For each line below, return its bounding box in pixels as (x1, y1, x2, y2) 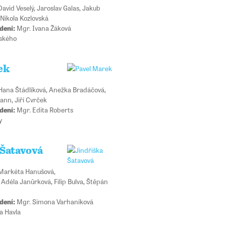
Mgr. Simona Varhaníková (15, 196, 93, 207)
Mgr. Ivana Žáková (15, 22, 71, 33)
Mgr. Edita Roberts (15, 104, 73, 115)
